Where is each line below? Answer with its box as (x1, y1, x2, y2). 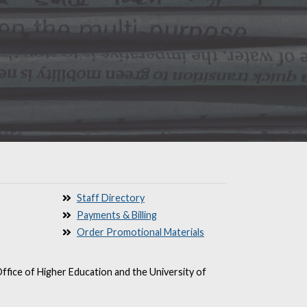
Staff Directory (77, 192, 145, 204)
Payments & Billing (77, 209, 157, 221)
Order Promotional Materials (77, 226, 204, 238)
